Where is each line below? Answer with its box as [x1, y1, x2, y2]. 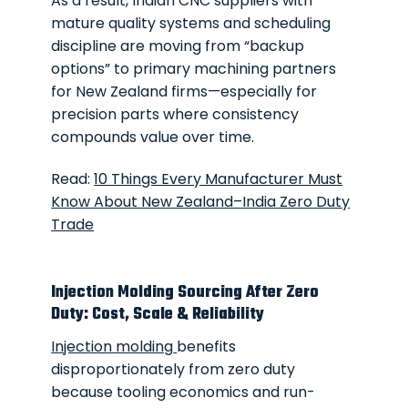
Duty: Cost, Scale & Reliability [51, 301, 265, 327]
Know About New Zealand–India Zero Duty [51, 191, 351, 213]
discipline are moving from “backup [51, 36, 305, 57]
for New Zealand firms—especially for [51, 81, 318, 103]
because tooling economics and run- [51, 381, 316, 403]
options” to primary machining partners [51, 58, 337, 80]
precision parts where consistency [51, 104, 300, 126]
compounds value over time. [51, 127, 255, 148]
